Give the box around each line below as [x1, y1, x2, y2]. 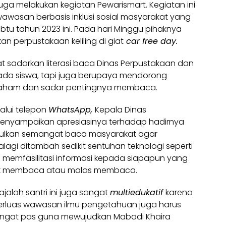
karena [165, 187, 193, 198]
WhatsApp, [48, 104, 95, 116]
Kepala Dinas [95, 104, 146, 116]
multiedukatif [110, 187, 165, 198]
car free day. [124, 35, 178, 47]
